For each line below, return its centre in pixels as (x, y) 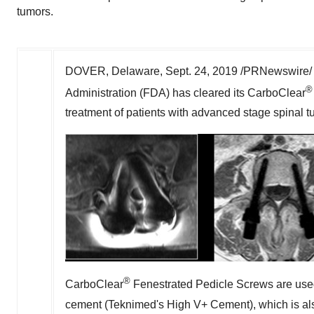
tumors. (35, 12)
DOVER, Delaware (112, 71)
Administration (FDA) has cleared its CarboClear (185, 93)
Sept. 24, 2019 (202, 71)
